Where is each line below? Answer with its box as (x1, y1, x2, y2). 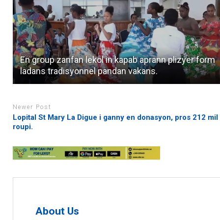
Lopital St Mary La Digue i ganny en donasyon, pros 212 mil (13, 112, 219, 122)
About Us (35, 205, 80, 217)
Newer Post (13, 104, 52, 111)
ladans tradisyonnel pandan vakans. (20, 66, 158, 77)
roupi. (13, 122, 33, 131)
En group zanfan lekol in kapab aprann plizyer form (20, 55, 216, 65)
